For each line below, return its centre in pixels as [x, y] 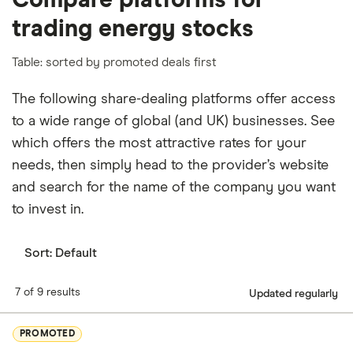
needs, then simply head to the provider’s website [170, 165]
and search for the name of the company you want [174, 187]
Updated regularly [294, 294]
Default [76, 253]
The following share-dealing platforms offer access [174, 99]
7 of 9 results [48, 292]
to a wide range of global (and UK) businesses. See [173, 121]
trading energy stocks [133, 29]
